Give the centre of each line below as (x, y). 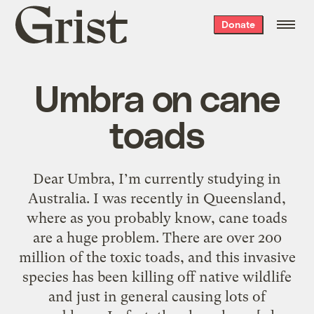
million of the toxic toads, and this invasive (157, 257)
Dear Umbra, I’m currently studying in (157, 178)
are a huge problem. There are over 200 (157, 237)
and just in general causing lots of (157, 296)
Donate (238, 24)
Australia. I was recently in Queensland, (157, 198)
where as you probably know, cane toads (157, 218)
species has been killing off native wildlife (157, 277)
